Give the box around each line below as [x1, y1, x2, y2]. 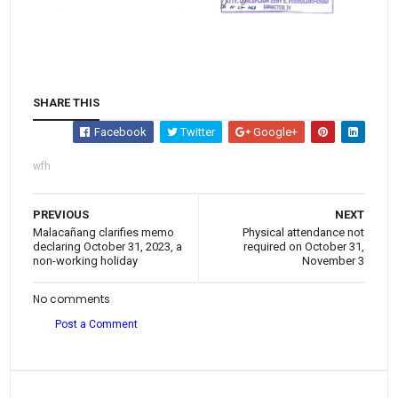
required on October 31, [243, 239, 364, 253]
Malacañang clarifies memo [33, 225, 175, 239]
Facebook [91, 124, 147, 139]
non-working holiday [33, 253, 139, 267]
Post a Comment [55, 317, 139, 330]
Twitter [177, 124, 215, 139]
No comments [33, 291, 111, 306]
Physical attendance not [242, 225, 364, 239]
